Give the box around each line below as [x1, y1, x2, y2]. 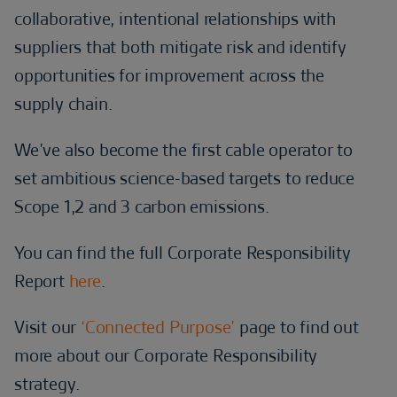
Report [14, 269, 69, 293]
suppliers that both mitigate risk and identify [14, 35, 346, 59]
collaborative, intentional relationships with [14, 6, 336, 31]
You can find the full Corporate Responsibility [14, 240, 351, 265]
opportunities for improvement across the [14, 63, 324, 88]
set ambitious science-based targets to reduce [14, 166, 354, 191]
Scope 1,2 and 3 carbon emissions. [14, 194, 269, 219]
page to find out [235, 315, 359, 339]
